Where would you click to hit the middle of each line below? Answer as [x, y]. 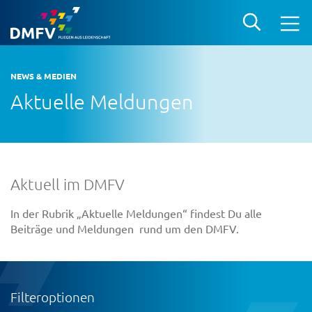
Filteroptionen [53, 296]
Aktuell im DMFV [68, 184]
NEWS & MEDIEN [44, 76]
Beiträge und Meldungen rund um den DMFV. [125, 228]
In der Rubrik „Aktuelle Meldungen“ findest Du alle [136, 213]
